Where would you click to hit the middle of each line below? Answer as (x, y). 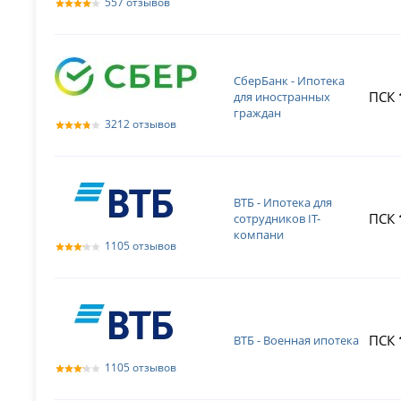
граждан (258, 113)
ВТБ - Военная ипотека (297, 340)
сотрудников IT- (277, 218)
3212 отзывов (141, 124)
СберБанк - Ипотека (290, 81)
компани (259, 235)
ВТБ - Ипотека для (283, 202)
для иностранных (282, 97)
